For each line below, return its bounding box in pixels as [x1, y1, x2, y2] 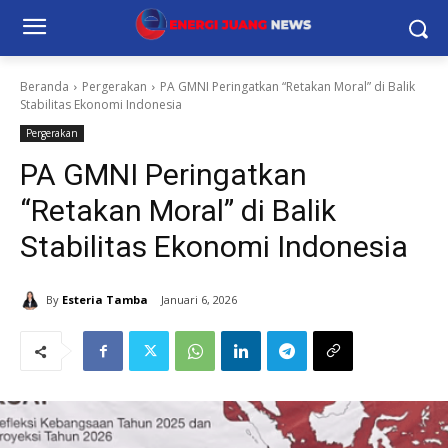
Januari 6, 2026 [161, 292, 237, 308]
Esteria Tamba [62, 291, 148, 307]
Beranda [20, 78, 69, 95]
